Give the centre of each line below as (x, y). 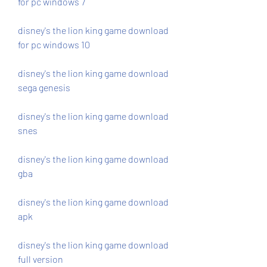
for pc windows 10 (54, 44)
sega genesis (44, 87)
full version (41, 259)
